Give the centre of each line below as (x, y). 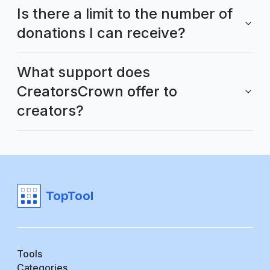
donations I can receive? (101, 33)
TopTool (70, 196)
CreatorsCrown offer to (97, 92)
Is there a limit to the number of (125, 14)
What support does (83, 72)
